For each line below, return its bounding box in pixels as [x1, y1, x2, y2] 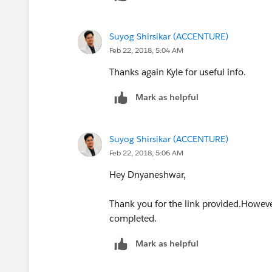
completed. [109, 212, 157, 224]
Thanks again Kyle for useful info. [109, 66, 246, 78]
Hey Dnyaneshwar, [109, 168, 186, 180]
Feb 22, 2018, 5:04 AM [109, 44, 183, 55]
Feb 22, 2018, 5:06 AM [109, 147, 183, 158]
